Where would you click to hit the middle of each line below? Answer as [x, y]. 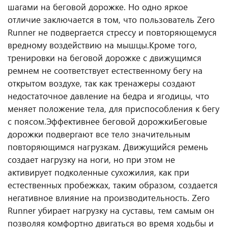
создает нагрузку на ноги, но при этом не [91, 159]
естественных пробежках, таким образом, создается [113, 185]
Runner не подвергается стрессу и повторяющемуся [112, 32]
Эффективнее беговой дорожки [110, 121]
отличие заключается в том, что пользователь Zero [111, 19]
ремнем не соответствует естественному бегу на [105, 70]
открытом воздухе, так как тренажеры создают [102, 83]
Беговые [190, 121]
